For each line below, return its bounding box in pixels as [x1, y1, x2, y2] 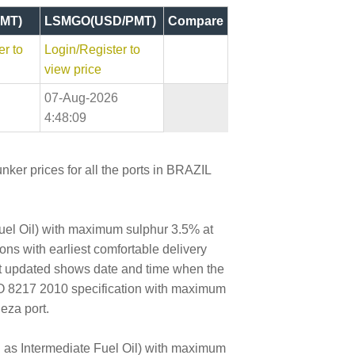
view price [44, 62, 101, 76]
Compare [168, 13, 223, 28]
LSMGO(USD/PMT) [44, 13, 156, 28]
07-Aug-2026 [44, 90, 118, 105]
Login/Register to [44, 42, 140, 56]
